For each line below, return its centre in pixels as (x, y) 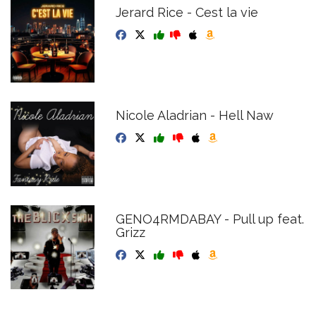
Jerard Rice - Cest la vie (187, 12)
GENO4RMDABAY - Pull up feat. (210, 219)
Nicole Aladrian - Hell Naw (195, 116)
